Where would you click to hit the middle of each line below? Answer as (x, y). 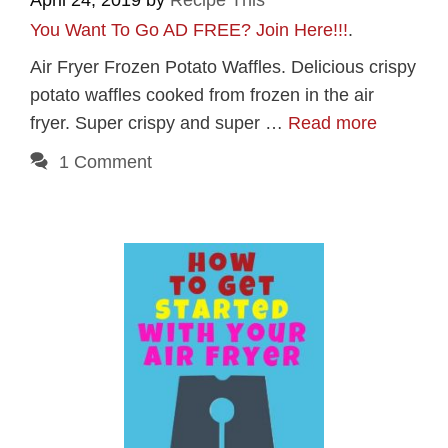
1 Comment (105, 162)
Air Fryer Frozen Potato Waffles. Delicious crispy (223, 67)
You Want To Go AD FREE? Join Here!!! (189, 30)
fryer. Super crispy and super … (159, 123)
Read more (332, 123)
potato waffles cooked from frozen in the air (202, 95)
